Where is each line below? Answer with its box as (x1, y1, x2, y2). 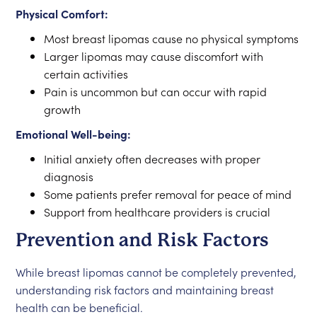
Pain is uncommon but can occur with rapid (44, 83, 267, 99)
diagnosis (44, 168, 94, 184)
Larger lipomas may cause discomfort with (44, 48, 264, 64)
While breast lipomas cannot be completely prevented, (16, 264, 297, 279)
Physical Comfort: (16, 6, 109, 21)
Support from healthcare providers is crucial (44, 204, 271, 219)
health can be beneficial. (16, 299, 144, 315)
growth (44, 101, 81, 117)
